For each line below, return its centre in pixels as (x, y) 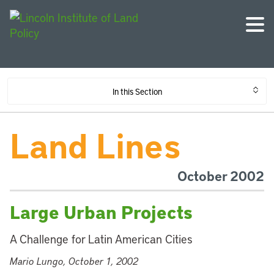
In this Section (137, 91)
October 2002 (221, 176)
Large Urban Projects (101, 212)
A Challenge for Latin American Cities (101, 239)
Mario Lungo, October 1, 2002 (74, 261)
